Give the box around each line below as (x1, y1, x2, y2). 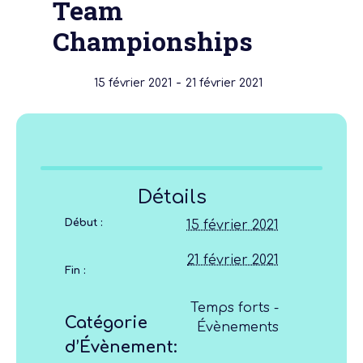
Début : (65, 216, 103, 228)
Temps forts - (190, 300, 279, 315)
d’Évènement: (65, 337, 177, 357)
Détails (137, 186, 207, 208)
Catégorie (65, 313, 147, 332)
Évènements (197, 319, 279, 335)
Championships (53, 23, 253, 58)
